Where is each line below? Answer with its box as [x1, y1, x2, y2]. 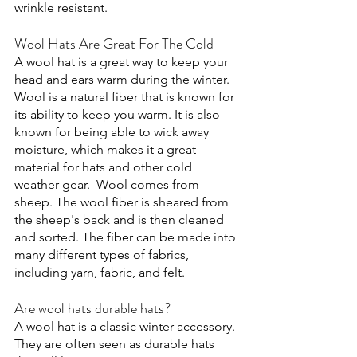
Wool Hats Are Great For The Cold [14, 33, 214, 54]
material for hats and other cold [14, 159, 195, 175]
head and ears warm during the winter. [14, 72, 233, 87]
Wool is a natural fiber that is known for [14, 89, 237, 104]
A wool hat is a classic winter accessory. [14, 319, 238, 334]
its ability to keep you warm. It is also [14, 107, 223, 122]
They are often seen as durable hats [14, 336, 218, 351]
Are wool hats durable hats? [14, 298, 171, 319]
